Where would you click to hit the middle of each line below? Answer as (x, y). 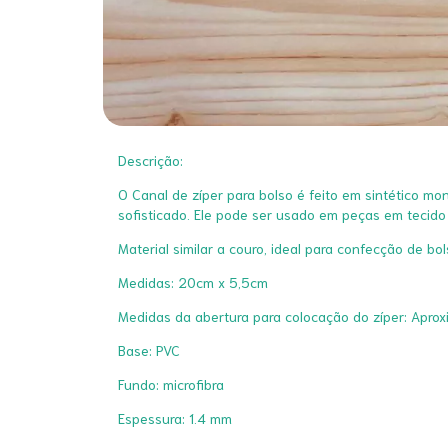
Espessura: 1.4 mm (175, 418)
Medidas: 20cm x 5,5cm (195, 282)
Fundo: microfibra (171, 384)
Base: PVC (149, 350)
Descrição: (150, 160)
